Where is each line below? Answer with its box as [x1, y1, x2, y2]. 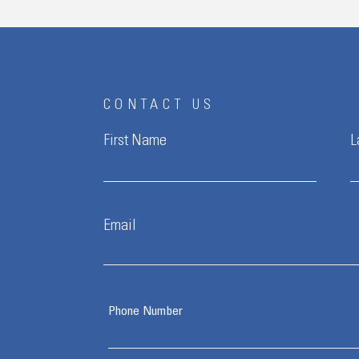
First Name [103, 134, 167, 150]
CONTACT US [103, 99, 216, 113]
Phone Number [107, 305, 183, 318]
